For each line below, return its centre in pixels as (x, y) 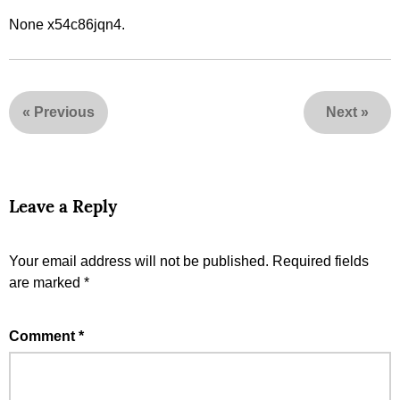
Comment (44, 337)
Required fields (321, 262)
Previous (64, 112)
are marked (46, 283)
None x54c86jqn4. (67, 25)
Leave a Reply (63, 207)
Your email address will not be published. (139, 262)
